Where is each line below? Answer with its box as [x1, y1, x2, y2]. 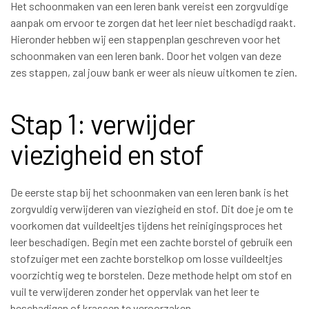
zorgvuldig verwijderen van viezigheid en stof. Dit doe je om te [10, 201, 293, 215]
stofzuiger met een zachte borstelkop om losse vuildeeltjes [10, 251, 283, 265]
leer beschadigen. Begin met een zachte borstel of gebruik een [10, 235, 292, 248]
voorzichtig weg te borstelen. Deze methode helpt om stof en [10, 268, 292, 281]
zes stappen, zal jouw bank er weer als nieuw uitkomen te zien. [10, 66, 297, 79]
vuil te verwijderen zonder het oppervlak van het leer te [10, 284, 259, 298]
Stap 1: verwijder [10, 107, 195, 141]
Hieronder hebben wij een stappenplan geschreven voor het [10, 32, 281, 46]
